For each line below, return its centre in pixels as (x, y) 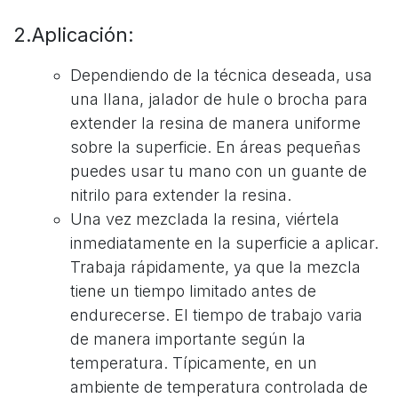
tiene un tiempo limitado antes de (193, 291)
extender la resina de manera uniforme (215, 123)
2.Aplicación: (74, 34)
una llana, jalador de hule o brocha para (219, 99)
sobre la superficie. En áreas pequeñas (215, 147)
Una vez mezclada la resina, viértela (205, 219)
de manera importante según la (188, 338)
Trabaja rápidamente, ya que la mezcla (215, 267)
